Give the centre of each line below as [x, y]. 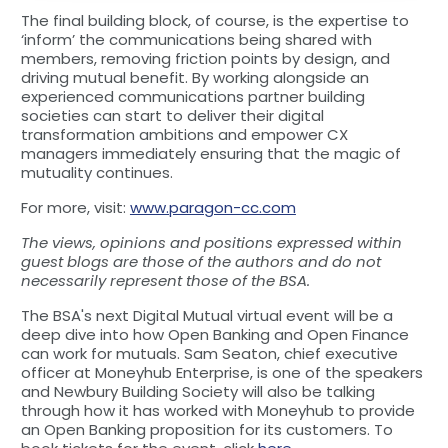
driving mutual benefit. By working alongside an [194, 77]
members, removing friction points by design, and [205, 58]
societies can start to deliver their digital [172, 115]
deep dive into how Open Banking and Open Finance [214, 334]
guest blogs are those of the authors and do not [200, 261]
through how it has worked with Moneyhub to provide [217, 410]
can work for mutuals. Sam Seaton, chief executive [209, 353]
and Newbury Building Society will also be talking [197, 391]
